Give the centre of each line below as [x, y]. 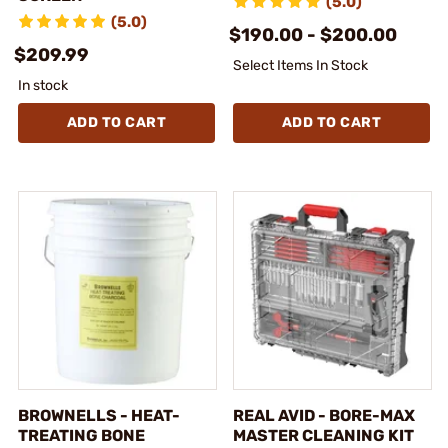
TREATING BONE [81, 435]
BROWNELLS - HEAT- [99, 415]
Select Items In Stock [300, 65]
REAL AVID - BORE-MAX [324, 415]
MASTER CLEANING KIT [323, 435]
